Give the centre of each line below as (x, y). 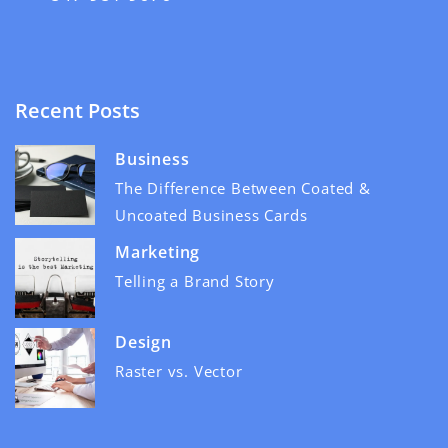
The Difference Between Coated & (243, 187)
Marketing (158, 251)
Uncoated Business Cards (211, 214)
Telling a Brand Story (195, 280)
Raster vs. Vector (179, 370)
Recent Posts (77, 110)
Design (143, 341)
